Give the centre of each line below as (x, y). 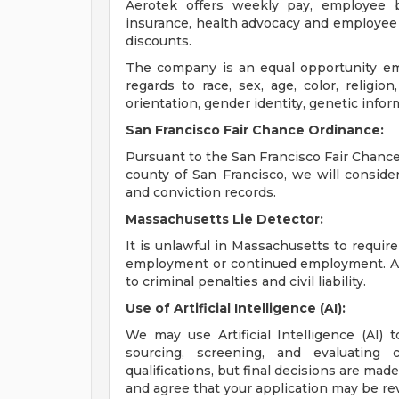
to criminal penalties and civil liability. (246, 281)
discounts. (159, 41)
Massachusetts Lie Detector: (224, 219)
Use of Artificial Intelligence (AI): (236, 308)
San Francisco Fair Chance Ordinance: (255, 130)
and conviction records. (201, 192)
